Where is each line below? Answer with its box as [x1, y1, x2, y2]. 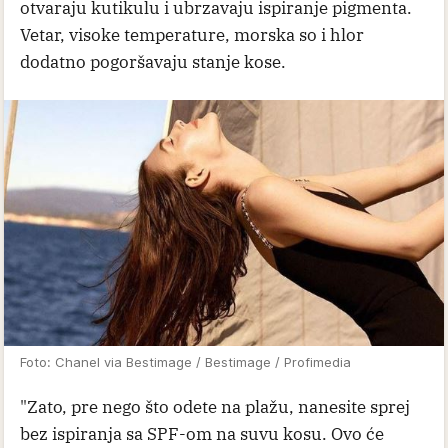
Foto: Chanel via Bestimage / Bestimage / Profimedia [20, 354, 351, 371]
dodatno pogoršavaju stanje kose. [20, 50, 286, 73]
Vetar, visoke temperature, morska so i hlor [20, 23, 364, 46]
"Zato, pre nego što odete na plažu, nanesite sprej [20, 396, 410, 419]
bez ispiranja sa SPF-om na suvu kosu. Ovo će [20, 423, 384, 446]
